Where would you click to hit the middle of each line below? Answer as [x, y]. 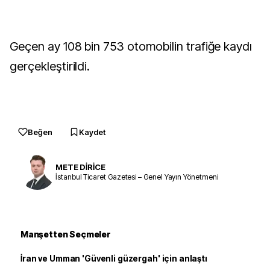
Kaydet [92, 132]
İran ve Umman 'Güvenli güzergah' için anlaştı [114, 259]
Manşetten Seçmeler [66, 234]
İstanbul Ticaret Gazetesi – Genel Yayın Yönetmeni [137, 177]
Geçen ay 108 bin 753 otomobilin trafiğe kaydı [131, 46]
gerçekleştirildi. [50, 66]
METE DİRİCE [80, 167]
